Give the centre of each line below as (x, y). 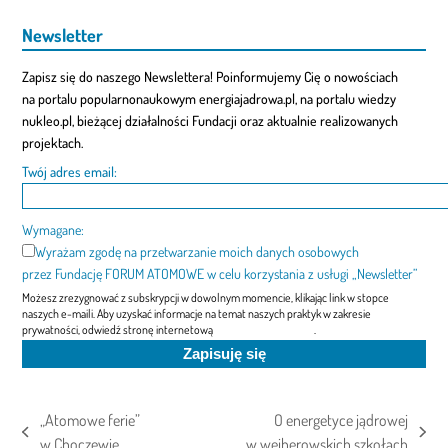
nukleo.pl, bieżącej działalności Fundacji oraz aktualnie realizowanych (210, 120)
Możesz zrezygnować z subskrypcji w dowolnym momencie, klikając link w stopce (206, 297)
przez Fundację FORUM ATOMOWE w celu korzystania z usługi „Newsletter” (220, 273)
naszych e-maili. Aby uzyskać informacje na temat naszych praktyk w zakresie (197, 313)
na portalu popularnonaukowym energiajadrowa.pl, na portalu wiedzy (209, 98)
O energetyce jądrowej (341, 419)
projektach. (53, 142)
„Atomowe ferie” (89, 419)
